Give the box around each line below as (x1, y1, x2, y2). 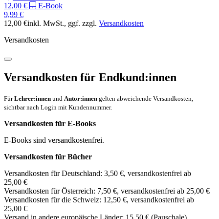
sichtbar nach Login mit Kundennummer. (4, 104, 112, 111)
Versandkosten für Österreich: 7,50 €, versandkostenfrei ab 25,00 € (4, 187, 210, 196)
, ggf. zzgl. (64, 19, 99, 28)
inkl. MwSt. (27, 19, 64, 28)
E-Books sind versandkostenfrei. (4, 136, 104, 145)
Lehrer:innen (14, 95, 51, 103)
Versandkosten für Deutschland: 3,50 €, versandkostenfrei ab (4, 169, 191, 178)
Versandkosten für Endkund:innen (4, 71, 176, 84)
